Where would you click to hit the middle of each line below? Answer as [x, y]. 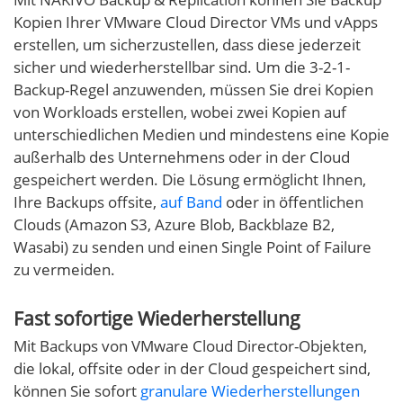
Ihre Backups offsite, [87, 202]
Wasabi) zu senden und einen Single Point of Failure [193, 247]
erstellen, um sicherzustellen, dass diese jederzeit [187, 45]
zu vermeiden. [64, 270]
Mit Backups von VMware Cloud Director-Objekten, [190, 346]
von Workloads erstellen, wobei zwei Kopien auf [180, 112]
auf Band [191, 202]
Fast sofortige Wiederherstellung [157, 319]
